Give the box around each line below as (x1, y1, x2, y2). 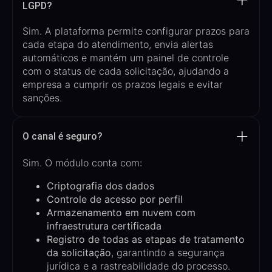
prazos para (195, 24, 250, 37)
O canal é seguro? (22, 130, 103, 142)
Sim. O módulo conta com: (22, 156, 142, 169)
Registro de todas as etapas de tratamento (47, 233, 245, 245)
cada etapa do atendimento (22, 38, 149, 50)
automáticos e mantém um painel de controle (22, 51, 229, 64)
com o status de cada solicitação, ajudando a (22, 64, 229, 77)
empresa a (22, 78, 73, 90)
